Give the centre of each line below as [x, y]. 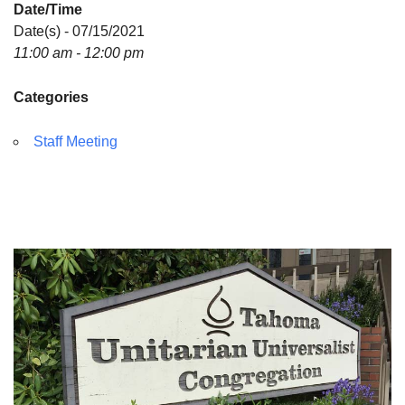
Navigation [47, 280]
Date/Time [48, 9]
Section [37, 258]
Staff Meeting [75, 141]
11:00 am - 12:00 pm [79, 53]
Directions [60, 16]
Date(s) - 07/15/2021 [79, 31]
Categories [51, 97]
